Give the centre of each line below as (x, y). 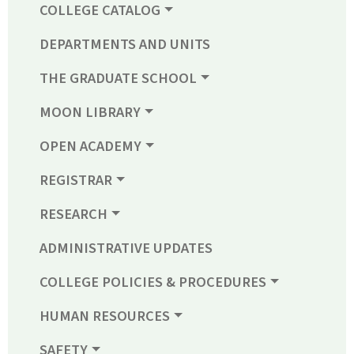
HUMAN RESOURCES (105, 316)
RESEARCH (73, 215)
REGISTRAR (76, 181)
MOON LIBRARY (90, 113)
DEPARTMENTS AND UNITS (125, 45)
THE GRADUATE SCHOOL (118, 79)
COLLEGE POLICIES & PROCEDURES (153, 282)
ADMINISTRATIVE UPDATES (126, 249)
